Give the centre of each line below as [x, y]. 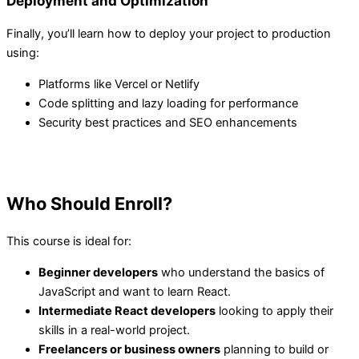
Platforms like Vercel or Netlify [119, 85]
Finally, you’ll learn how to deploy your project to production [169, 34]
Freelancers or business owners [129, 349]
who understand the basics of [241, 272]
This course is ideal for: [69, 241]
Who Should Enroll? [89, 204]
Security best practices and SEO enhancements [168, 123]
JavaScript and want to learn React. [135, 291]
